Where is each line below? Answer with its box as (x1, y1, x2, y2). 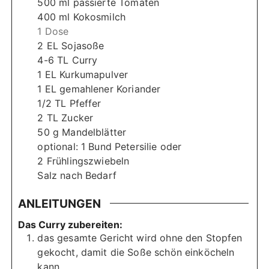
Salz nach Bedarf (37, 169, 116, 181)
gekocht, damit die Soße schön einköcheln (37, 246, 235, 258)
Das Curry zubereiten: (18, 218, 123, 231)
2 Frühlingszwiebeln (37, 154, 130, 167)
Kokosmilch (73, 10, 126, 23)
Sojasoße (61, 39, 104, 52)
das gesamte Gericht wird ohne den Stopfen (37, 231, 243, 244)
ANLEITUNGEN (18, 196, 101, 211)
